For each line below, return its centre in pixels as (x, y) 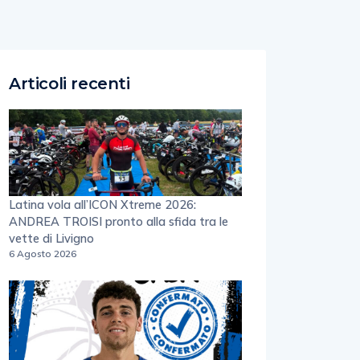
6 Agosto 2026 (43, 254)
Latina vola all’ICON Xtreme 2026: (102, 205)
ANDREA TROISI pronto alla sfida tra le (119, 222)
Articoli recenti (70, 84)
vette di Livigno (51, 239)
